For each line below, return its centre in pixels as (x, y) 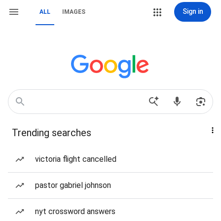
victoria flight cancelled (76, 159)
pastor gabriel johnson (73, 185)
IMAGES (74, 12)
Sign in (193, 11)
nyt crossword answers (75, 211)
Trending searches (52, 133)
